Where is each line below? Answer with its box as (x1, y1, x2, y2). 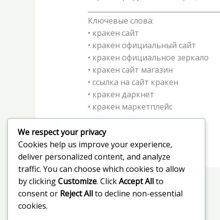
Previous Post (44, 187, 97, 198)
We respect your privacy (18, 127, 106, 138)
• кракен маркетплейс (87, 101, 172, 112)
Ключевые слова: (87, 15, 154, 26)
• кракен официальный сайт (87, 39, 196, 51)
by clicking (18, 176, 58, 187)
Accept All (119, 176, 154, 187)
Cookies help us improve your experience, (18, 139, 172, 150)
